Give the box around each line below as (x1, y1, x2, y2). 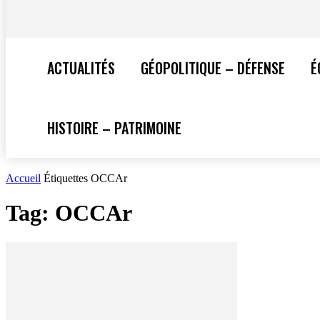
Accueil (6, 172, 41, 184)
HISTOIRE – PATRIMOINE (47, 117, 181, 139)
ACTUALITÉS (47, 57, 115, 79)
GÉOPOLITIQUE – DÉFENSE (141, 57, 285, 79)
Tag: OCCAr (6, 200, 132, 226)
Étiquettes (44, 172, 88, 184)
